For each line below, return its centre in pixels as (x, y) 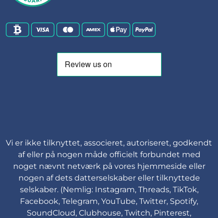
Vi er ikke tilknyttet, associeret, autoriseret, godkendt (109, 143)
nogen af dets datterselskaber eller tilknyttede (109, 178)
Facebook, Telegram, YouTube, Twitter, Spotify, (109, 201)
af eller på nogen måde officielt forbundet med (109, 155)
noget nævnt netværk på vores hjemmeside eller (109, 166)
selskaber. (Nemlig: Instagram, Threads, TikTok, (109, 190)
